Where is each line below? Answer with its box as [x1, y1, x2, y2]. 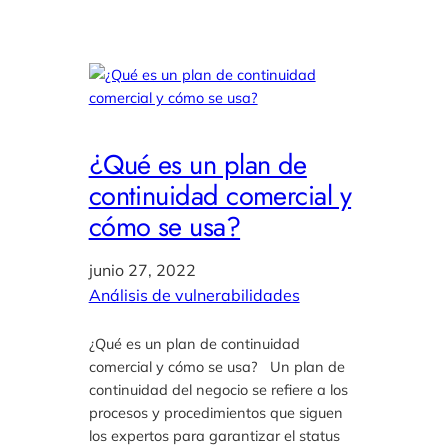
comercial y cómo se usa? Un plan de [88, 357, 345, 377]
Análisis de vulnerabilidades [88, 285, 300, 306]
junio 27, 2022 [88, 260, 196, 281]
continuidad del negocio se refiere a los [88, 380, 348, 400]
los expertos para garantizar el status [88, 426, 340, 446]
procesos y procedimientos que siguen [88, 403, 343, 423]
